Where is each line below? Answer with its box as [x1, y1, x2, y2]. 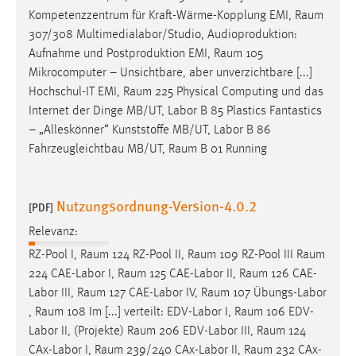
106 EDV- [263, 305, 314, 319]
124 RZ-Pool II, [109, 248, 188, 261]
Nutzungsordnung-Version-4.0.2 [56, 195, 257, 216]
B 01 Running [197, 143, 267, 157]
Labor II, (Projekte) [29, 324, 127, 338]
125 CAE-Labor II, [146, 267, 239, 281]
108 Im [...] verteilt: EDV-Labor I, [64, 305, 234, 319]
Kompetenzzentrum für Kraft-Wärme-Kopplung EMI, [29, 10, 295, 23]
